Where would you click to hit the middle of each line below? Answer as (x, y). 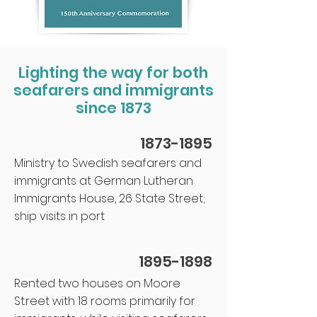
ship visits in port (59, 216)
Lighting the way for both (113, 73)
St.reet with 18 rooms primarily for (105, 301)
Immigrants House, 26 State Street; (110, 198)
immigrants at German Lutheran (104, 181)
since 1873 (113, 108)
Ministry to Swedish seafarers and (108, 163)
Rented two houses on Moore (97, 283)
